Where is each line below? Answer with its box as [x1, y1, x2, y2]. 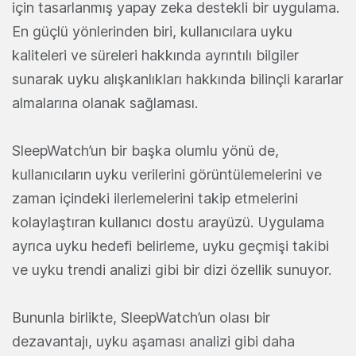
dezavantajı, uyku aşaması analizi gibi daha [12, 332, 295, 350]
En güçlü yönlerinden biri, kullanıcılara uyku [12, 22, 292, 40]
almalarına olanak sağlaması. [12, 94, 198, 111]
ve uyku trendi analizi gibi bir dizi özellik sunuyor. [12, 261, 331, 278]
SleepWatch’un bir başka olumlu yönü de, [12, 141, 279, 159]
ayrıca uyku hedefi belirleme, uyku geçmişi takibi [12, 237, 329, 254]
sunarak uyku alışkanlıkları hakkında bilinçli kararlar [12, 70, 343, 87]
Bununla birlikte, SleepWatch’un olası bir [12, 308, 270, 326]
